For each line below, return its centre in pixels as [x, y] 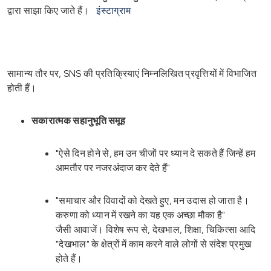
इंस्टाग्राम [114, 10]
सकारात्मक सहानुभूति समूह [79, 120]
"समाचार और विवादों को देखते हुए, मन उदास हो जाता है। [152, 200]
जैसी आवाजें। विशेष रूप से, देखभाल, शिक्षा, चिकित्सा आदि [156, 229]
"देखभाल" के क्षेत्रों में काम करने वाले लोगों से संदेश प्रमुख [154, 244]
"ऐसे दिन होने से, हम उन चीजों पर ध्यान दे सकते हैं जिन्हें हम [156, 153]
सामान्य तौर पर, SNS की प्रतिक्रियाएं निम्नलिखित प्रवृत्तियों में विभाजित [132, 73]
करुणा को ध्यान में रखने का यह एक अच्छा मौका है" [141, 215]
